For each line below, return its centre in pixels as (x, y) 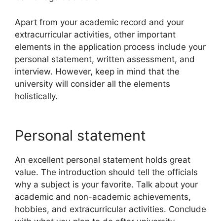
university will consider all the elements (92, 84)
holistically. (36, 96)
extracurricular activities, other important (95, 34)
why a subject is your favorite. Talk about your (106, 185)
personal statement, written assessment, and (105, 59)
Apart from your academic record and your (99, 22)
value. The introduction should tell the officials (106, 172)
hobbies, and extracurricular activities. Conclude (110, 209)
